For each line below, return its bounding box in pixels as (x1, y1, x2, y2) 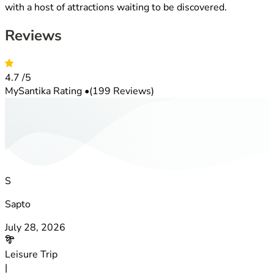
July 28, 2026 (5, 220, 65, 234)
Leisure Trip (5, 247, 57, 261)
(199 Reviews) (89, 84, 154, 98)
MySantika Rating (5, 84, 84, 98)
